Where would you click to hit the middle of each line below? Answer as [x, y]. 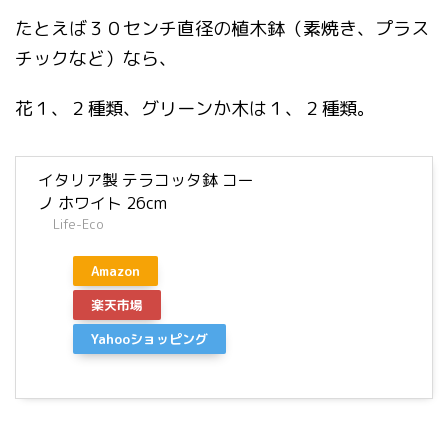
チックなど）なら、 [96, 58]
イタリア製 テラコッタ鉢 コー [146, 180]
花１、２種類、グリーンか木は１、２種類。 [195, 108]
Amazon [115, 271]
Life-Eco [78, 224]
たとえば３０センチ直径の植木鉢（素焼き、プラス [222, 28]
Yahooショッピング [149, 339]
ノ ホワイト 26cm [102, 203]
